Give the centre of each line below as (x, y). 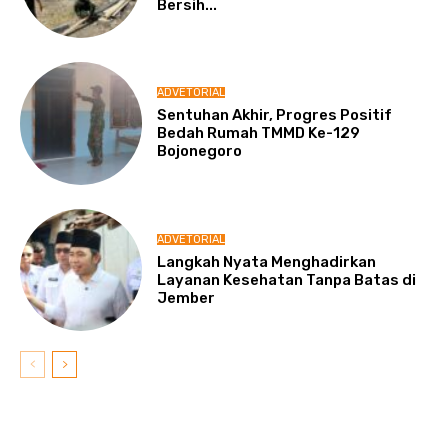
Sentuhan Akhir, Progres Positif (275, 115)
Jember (186, 297)
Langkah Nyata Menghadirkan (267, 261)
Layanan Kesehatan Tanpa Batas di (287, 279)
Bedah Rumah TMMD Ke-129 (259, 133)
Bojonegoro (200, 151)
